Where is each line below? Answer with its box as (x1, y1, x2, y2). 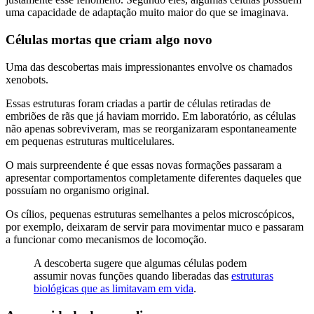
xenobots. (6, 73, 48, 86)
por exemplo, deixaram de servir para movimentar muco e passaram (6, 220, 303, 233)
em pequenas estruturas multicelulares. (6, 135, 175, 147)
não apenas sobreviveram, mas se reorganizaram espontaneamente (6, 122, 296, 135)
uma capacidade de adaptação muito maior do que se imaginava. (6, 6, 289, 19)
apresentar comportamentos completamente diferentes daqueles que (6, 171, 301, 184)
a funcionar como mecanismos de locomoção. (6, 233, 207, 245)
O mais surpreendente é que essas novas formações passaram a (6, 158, 282, 171)
